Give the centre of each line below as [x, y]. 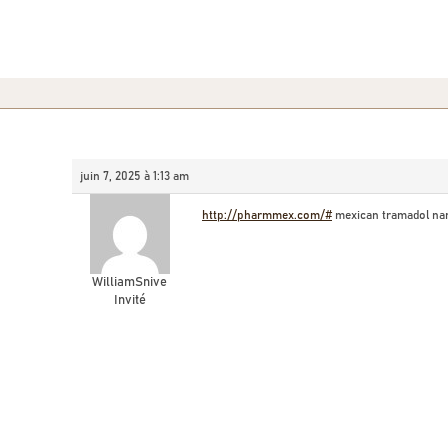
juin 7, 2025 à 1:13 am [134, 176]
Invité [129, 300]
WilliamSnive [129, 282]
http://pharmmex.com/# [267, 215]
